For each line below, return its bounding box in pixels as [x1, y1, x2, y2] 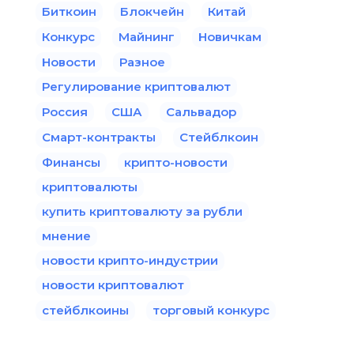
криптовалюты [42, 179, 137, 195]
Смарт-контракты [42, 130, 156, 145]
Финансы [42, 155, 100, 171]
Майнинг [119, 29, 175, 45]
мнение [42, 228, 91, 244]
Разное [119, 55, 165, 70]
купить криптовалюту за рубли [42, 204, 243, 220]
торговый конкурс [153, 303, 269, 318]
